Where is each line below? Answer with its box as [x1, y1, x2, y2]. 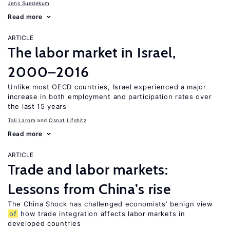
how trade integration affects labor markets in [18, 209, 185, 218]
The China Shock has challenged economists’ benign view [8, 200, 213, 208]
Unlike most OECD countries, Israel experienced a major [8, 83, 206, 91]
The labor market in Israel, [8, 44, 176, 61]
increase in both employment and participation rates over [8, 92, 212, 101]
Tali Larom [8, 117, 35, 123]
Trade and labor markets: [8, 161, 169, 178]
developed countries [8, 219, 81, 227]
